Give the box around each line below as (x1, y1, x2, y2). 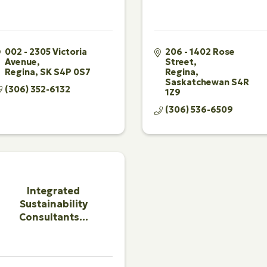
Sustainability (19, 198, 88, 210)
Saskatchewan (164, 76, 229, 88)
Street (164, 56, 194, 67)
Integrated (27, 185, 80, 197)
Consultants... (18, 211, 88, 223)
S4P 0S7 (54, 66, 91, 77)
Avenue (5, 56, 38, 67)
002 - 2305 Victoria (5, 46, 88, 57)
